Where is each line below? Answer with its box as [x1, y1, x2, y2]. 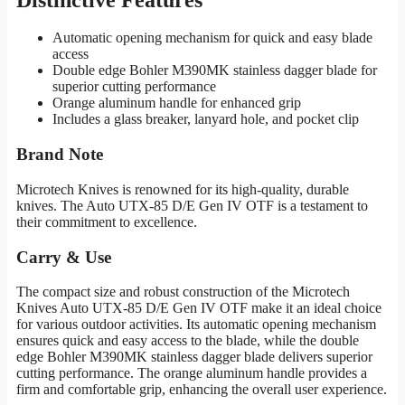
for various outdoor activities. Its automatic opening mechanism [16, 316, 376, 333]
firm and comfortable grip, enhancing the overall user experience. [16, 381, 387, 398]
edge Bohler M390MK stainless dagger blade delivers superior [16, 349, 372, 365]
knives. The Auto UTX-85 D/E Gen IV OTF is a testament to [16, 197, 368, 213]
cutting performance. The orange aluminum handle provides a [16, 365, 367, 381]
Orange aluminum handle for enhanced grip [52, 95, 301, 111]
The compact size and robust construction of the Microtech [16, 284, 350, 300]
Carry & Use [16, 247, 111, 267]
